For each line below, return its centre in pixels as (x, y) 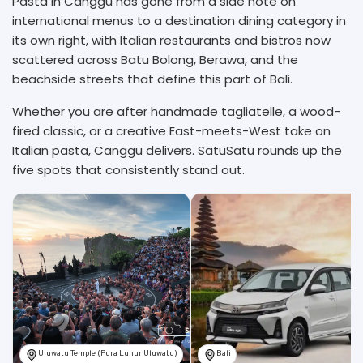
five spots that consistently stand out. (128, 169)
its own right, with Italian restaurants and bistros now (171, 40)
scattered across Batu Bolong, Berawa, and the (155, 59)
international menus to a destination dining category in (179, 20)
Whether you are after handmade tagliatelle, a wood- (176, 111)
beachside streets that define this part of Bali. (154, 79)
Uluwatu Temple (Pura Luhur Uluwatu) (108, 353)
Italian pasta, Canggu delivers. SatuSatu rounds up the (177, 150)
